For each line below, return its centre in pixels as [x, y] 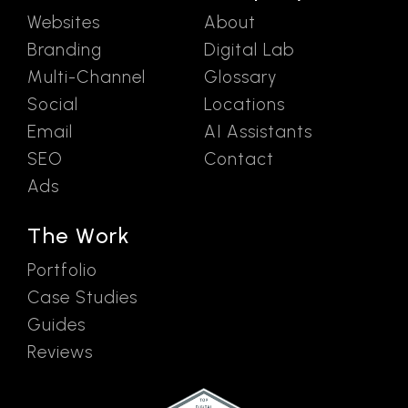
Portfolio [62, 270]
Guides [56, 325]
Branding [65, 50]
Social [53, 105]
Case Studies [82, 298]
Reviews [60, 352]
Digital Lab [249, 50]
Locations [245, 105]
